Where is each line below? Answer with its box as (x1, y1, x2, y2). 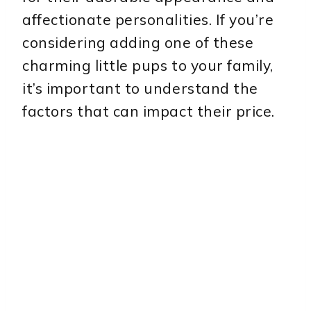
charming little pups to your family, (22, 56, 274, 75)
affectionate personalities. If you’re (22, 10, 274, 29)
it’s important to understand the (22, 79, 258, 98)
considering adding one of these (22, 33, 254, 52)
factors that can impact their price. (22, 102, 275, 121)
